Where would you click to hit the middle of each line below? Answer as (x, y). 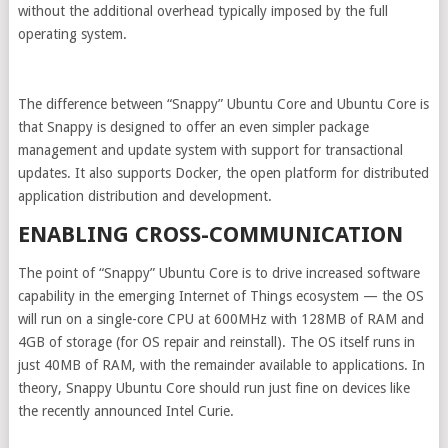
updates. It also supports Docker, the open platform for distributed (223, 173)
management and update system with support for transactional (210, 150)
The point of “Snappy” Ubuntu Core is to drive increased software (218, 273)
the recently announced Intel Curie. (125, 411)
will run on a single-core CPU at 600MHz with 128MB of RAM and (220, 319)
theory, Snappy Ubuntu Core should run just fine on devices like (213, 388)
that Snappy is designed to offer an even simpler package (193, 127)
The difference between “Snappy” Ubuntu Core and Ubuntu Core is (223, 104)
